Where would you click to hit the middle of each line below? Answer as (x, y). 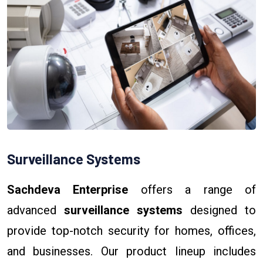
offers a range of (192, 189)
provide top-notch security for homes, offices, (131, 230)
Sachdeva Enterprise (68, 189)
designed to (219, 210)
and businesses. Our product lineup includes (131, 251)
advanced (36, 210)
